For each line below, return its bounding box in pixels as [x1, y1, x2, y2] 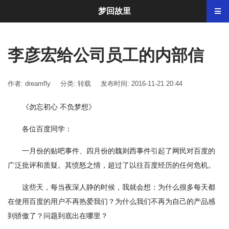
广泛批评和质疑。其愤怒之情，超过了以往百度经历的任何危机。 [8, 161, 215, 169]
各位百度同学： [22, 125, 72, 133]
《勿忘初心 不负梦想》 [22, 103, 96, 111]
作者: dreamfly [8, 80, 51, 87]
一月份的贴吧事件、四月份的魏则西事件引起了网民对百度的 [22, 147, 215, 155]
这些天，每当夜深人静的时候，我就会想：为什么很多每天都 [22, 183, 215, 191]
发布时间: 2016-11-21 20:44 [101, 80, 182, 87]
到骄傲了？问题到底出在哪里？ [8, 212, 108, 220]
